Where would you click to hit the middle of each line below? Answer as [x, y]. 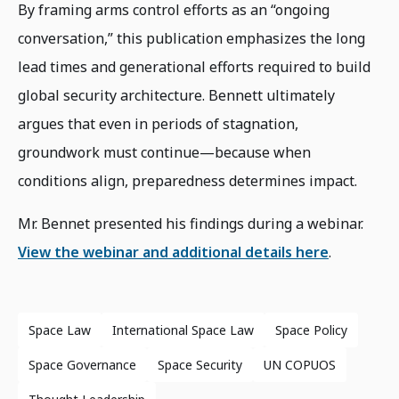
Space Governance [82, 364]
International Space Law [183, 330]
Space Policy [311, 330]
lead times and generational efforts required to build [194, 66]
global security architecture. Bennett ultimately [176, 95]
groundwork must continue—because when [164, 152]
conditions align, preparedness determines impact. [187, 180]
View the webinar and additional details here [173, 252]
